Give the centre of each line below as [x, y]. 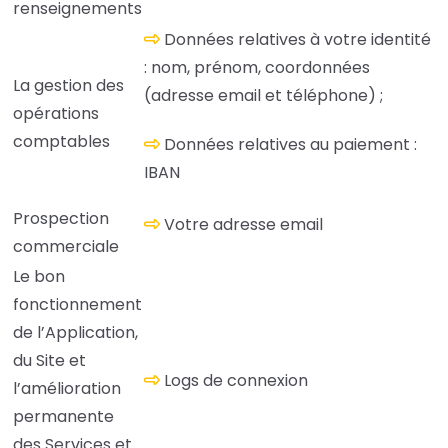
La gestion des [68, 86]
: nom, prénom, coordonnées [257, 68]
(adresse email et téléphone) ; [263, 96]
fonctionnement [77, 305]
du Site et [49, 361]
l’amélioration [67, 389]
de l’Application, [75, 333]
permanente [63, 417]
